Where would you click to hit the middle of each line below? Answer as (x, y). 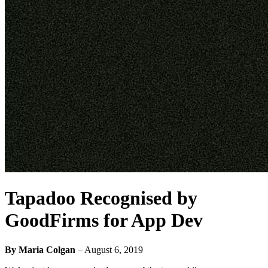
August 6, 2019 (114, 249)
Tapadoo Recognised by (101, 198)
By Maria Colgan (40, 249)
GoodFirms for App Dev (104, 220)
